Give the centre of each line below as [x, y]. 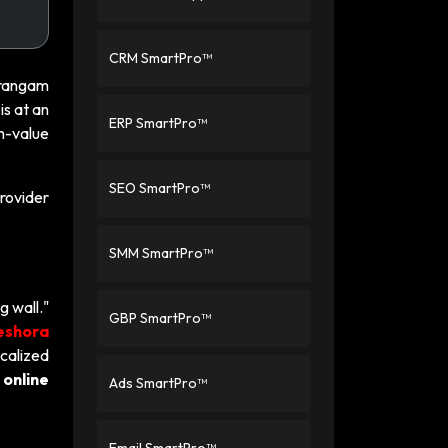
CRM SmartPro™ [160, 58]
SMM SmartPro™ [161, 253]
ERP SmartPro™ [158, 123]
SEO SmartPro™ [159, 188]
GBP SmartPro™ [160, 318]
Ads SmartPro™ [158, 383]
